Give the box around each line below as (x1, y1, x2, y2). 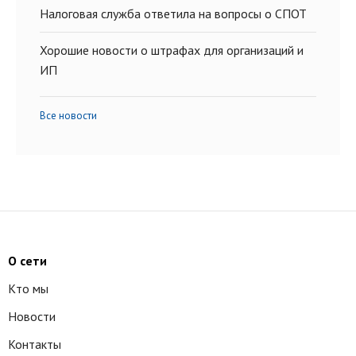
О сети (8, 253, 47, 269)
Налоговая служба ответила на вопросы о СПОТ (40, 6, 307, 21)
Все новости (40, 109, 97, 122)
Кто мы (8, 281, 48, 296)
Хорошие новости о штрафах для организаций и (40, 42, 304, 58)
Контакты (8, 336, 61, 352)
